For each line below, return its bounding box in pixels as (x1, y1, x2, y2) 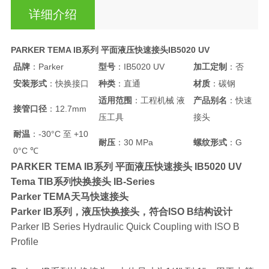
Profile (10, 236, 38, 247)
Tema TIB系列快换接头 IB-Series (10, 176, 155, 187)
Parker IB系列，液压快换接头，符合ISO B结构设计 (10, 206, 232, 217)
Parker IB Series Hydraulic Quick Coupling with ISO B (10, 221, 240, 232)
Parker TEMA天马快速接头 (10, 191, 128, 202)
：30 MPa (115, 137, 153, 147)
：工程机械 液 (131, 95, 185, 105)
